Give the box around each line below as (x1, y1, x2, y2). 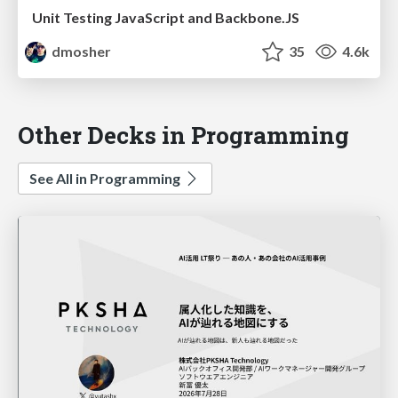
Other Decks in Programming (18, 118, 349, 150)
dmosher (49, 42, 112, 60)
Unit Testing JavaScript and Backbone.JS (32, 8, 299, 26)
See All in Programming (29, 169, 183, 187)
